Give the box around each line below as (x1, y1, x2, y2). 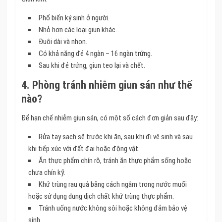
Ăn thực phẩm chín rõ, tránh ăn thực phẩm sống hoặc (38, 156, 191, 166)
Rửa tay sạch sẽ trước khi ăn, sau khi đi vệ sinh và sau (38, 132, 193, 142)
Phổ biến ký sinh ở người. (38, 13, 110, 23)
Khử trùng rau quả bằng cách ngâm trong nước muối (38, 180, 187, 189)
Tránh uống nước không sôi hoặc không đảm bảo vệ (38, 204, 187, 213)
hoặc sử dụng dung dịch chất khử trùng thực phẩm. (28, 192, 174, 201)
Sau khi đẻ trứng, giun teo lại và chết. (38, 61, 145, 70)
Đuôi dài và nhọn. (38, 37, 87, 47)
